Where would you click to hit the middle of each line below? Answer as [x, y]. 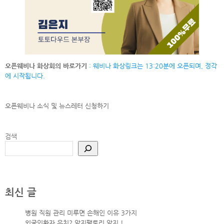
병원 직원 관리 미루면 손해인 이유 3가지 [81, 212]
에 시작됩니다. [25, 76]
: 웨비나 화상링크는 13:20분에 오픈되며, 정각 [152, 66]
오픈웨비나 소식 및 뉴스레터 [44, 106]
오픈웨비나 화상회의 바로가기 [46, 66]
